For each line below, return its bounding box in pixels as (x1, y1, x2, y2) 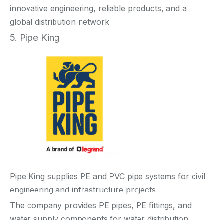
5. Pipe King (10, 32, 59, 44)
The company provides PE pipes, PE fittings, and (10, 200, 192, 210)
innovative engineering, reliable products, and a (10, 3, 187, 14)
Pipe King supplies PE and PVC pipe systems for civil (10, 171, 205, 181)
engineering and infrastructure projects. (10, 184, 158, 194)
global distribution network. (10, 17, 111, 27)
